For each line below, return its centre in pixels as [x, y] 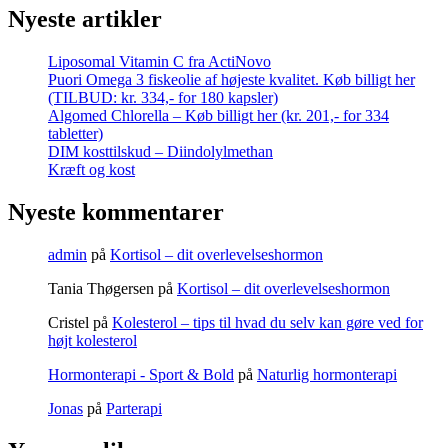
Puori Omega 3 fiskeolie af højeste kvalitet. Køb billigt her [231, 80]
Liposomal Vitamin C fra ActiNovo [159, 62]
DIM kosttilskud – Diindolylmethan [160, 152]
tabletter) [75, 134]
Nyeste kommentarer [116, 212]
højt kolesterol [92, 341]
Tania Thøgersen [101, 289]
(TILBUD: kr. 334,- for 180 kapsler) [163, 98]
